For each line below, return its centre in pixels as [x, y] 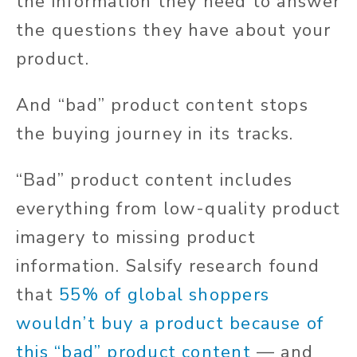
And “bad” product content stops [162, 105]
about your [280, 30]
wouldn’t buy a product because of [170, 323]
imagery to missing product [136, 237]
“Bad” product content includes [155, 180]
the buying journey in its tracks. [155, 133]
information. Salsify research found [168, 266]
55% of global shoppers [164, 294]
